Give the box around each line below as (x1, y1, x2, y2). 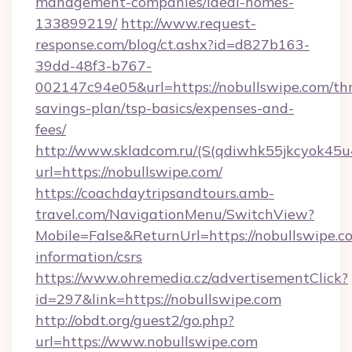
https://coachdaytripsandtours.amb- (35, 184, 274, 202)
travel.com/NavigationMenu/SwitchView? (35, 205, 314, 223)
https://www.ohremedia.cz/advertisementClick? (35, 269, 348, 287)
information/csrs (35, 247, 142, 266)
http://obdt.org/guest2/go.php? (35, 311, 234, 329)
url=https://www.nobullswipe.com (35, 332, 258, 350)
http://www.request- (121, 14, 256, 32)
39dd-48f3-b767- (35, 57, 152, 75)
